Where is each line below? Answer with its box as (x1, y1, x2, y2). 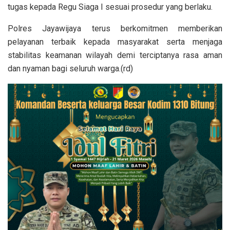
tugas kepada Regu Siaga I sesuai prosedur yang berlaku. (8, 2, 213, 12)
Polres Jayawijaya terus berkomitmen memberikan (8, 24, 222, 34)
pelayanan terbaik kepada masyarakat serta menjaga (8, 37, 222, 47)
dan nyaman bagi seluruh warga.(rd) (8, 64, 133, 74)
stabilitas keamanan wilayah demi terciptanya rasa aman (8, 50, 222, 61)
